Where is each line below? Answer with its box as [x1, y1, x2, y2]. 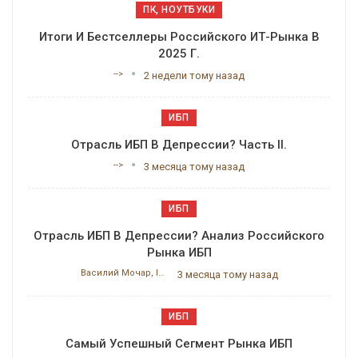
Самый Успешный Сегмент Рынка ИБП [66, 336, 292, 351]
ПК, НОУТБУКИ [143, 3, 215, 15]
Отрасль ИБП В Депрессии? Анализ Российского [34, 228, 324, 243]
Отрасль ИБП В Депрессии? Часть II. [71, 137, 287, 152]
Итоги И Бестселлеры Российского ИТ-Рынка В [38, 29, 320, 44]
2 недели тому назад [144, 69, 245, 82]
